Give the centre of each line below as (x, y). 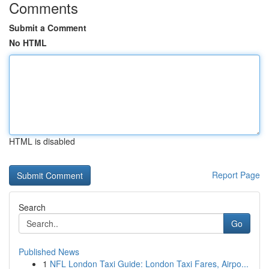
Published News (49, 252)
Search (32, 207)
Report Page (236, 175)
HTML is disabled (42, 141)
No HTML (28, 43)
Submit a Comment (48, 28)
